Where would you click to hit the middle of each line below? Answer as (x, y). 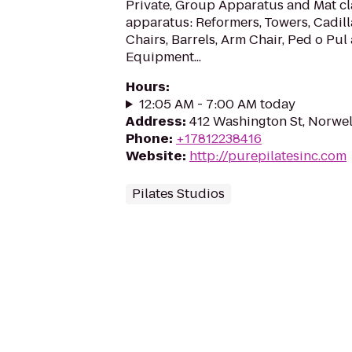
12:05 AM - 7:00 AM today (217, 104)
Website (154, 156)
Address (154, 121)
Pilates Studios (178, 194)
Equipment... (163, 57)
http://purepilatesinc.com (268, 156)
